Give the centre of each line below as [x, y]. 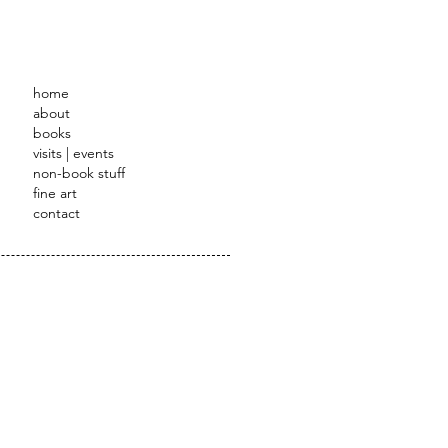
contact [56, 213]
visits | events [73, 153]
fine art [55, 193]
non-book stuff [79, 173]
